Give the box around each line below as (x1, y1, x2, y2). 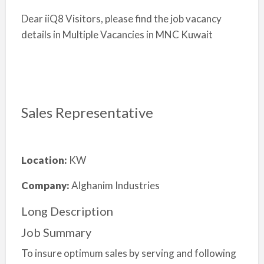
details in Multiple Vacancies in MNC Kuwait (21, 28, 213, 41)
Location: (21, 154, 67, 166)
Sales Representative (21, 104, 153, 121)
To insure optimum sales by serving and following (21, 247, 236, 259)
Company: (21, 179, 71, 192)
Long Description (21, 204, 113, 218)
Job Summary (21, 225, 91, 239)
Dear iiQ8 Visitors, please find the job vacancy (21, 12, 222, 25)
